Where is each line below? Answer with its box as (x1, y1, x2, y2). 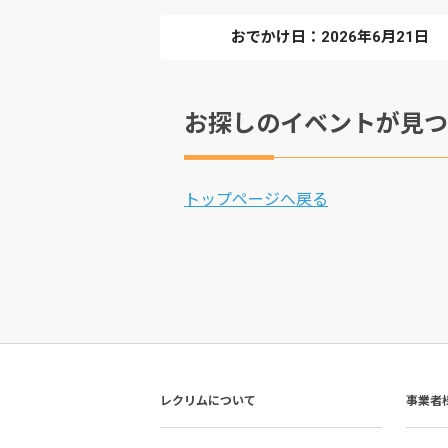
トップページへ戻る (184, 190, 328, 209)
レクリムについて (160, 394, 256, 408)
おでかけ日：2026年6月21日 (231, 28, 429, 46)
